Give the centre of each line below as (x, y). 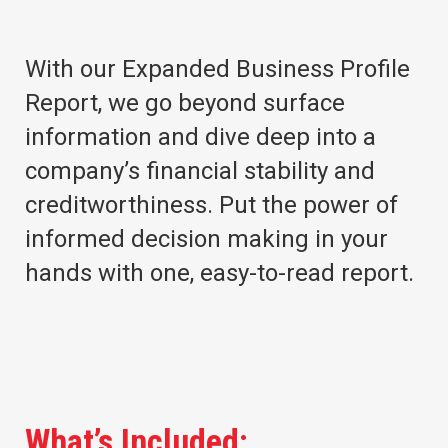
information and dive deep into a (200, 137)
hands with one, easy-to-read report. (219, 273)
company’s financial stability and (200, 171)
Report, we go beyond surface (185, 103)
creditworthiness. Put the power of (211, 205)
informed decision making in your (206, 239)
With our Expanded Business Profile (217, 69)
